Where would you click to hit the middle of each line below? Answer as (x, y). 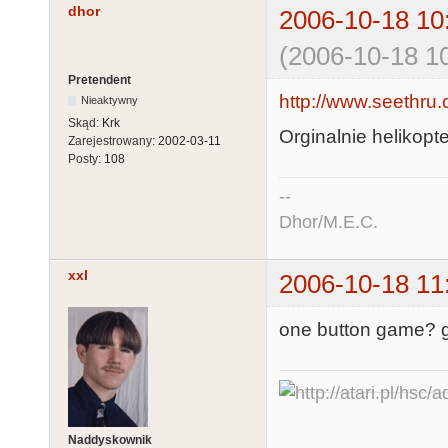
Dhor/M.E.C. (328, 222)
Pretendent (99, 80)
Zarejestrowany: (113, 141)
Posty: (86, 159)
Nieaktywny (110, 100)
